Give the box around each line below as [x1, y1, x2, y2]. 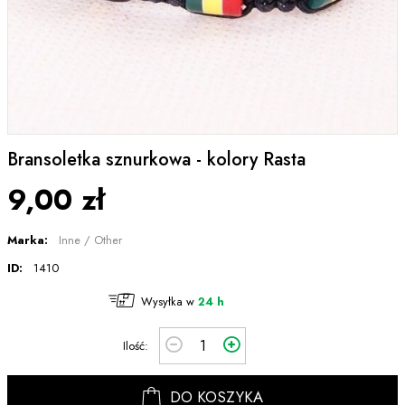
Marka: [7, 231, 48, 249]
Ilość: [123, 336, 148, 354]
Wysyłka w [141, 292, 198, 310]
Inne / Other [59, 231, 122, 249]
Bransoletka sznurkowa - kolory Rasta [7, 146, 306, 174]
